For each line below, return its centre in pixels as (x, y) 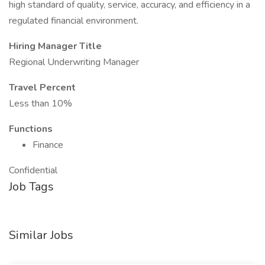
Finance (48, 145)
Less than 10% (41, 104)
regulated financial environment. (74, 21)
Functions (31, 129)
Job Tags (31, 187)
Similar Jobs (41, 235)
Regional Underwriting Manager (74, 62)
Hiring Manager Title (55, 46)
